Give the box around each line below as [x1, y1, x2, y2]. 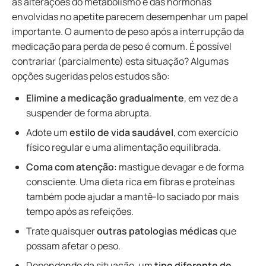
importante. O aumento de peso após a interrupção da [12, 25, 244, 38]
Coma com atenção [26, 160, 114, 173]
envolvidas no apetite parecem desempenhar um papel [12, 10, 248, 23]
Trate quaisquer [26, 224, 97, 237]
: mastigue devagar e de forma [114, 160, 244, 173]
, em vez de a [184, 91, 238, 104]
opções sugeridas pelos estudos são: [12, 69, 173, 83]
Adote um [26, 126, 69, 139]
